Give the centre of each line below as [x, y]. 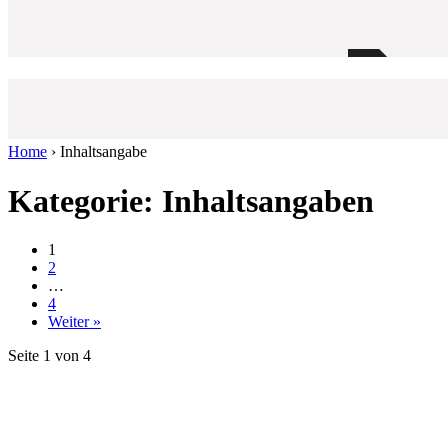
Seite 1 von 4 [49, 356]
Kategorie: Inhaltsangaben [191, 200]
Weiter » [74, 322]
